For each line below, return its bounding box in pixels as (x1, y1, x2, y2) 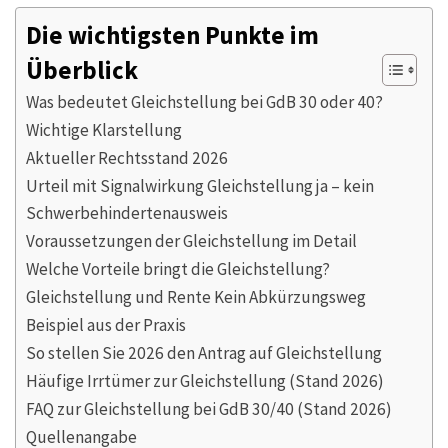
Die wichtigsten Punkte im (26, 19, 319, 51)
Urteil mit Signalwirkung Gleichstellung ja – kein (26, 174, 374, 197)
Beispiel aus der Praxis (26, 313, 186, 336)
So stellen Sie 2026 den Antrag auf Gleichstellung (26, 341, 382, 364)
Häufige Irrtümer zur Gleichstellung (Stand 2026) (26, 369, 384, 392)
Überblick (26, 54, 138, 86)
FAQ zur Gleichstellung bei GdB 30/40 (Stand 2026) (26, 397, 392, 420)
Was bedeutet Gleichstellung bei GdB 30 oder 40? (26, 90, 383, 113)
